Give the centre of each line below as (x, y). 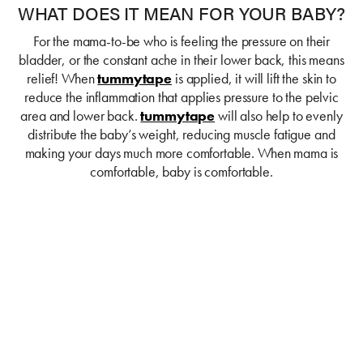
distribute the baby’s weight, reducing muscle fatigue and (181, 134)
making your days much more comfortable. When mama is (181, 153)
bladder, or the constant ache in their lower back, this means (181, 60)
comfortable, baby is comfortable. (181, 171)
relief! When (61, 78)
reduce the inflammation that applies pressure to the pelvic (181, 97)
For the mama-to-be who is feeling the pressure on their (181, 41)
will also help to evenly (279, 115)
